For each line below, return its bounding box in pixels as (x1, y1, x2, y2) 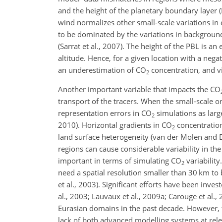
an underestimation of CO (58, 65, 146, 75)
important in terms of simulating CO (58, 156, 181, 166)
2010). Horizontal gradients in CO (58, 120, 172, 130)
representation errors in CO (58, 108, 152, 118)
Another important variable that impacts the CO (58, 84, 221, 94)
